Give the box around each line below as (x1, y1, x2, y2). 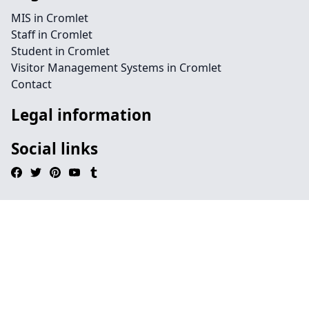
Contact (11, 77, 52, 92)
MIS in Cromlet (11, 10, 88, 26)
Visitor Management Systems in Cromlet (11, 60, 221, 75)
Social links (11, 138, 98, 159)
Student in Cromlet (11, 43, 110, 59)
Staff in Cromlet (11, 27, 92, 42)
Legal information (11, 104, 152, 126)
